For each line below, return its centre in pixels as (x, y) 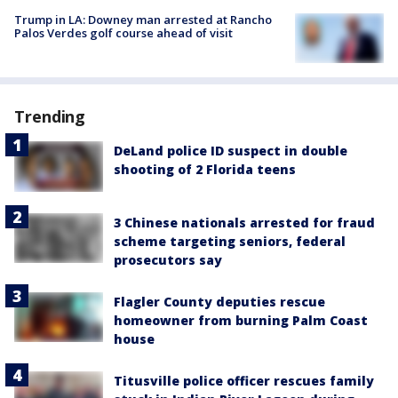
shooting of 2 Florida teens (205, 170)
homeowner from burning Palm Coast (241, 320)
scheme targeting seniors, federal (230, 241)
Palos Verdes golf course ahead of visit (123, 33)
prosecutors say (168, 259)
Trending (50, 117)
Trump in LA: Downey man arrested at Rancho (143, 20)
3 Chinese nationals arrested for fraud (244, 222)
